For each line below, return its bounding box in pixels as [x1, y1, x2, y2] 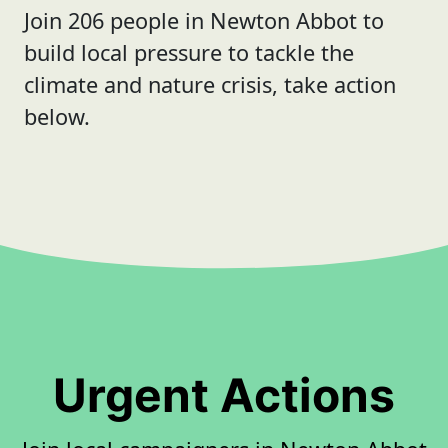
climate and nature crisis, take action [24, 70, 396, 99]
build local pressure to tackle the [24, 38, 354, 67]
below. [24, 102, 90, 131]
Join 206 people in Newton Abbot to [24, 6, 384, 35]
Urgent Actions [53, 367, 395, 424]
